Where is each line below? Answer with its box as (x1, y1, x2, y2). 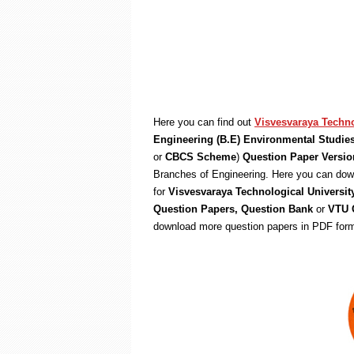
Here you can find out (153, 116, 254, 128)
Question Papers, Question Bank (153, 203, 316, 215)
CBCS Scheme (162, 151, 236, 163)
